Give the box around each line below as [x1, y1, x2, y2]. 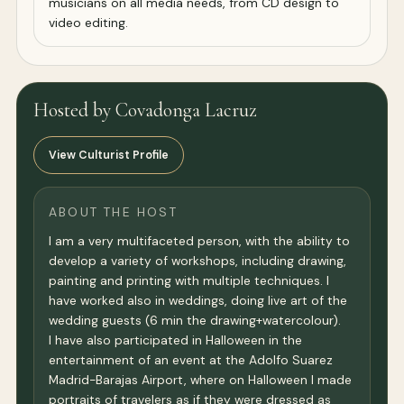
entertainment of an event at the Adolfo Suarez [49, 352, 333, 369]
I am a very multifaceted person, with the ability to [49, 233, 350, 250]
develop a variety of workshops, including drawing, [49, 252, 346, 270]
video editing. [49, 14, 128, 32]
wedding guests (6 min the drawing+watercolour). [49, 312, 341, 329]
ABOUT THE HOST [49, 204, 178, 221]
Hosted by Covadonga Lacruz [33, 98, 257, 123]
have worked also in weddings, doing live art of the [49, 292, 347, 309]
